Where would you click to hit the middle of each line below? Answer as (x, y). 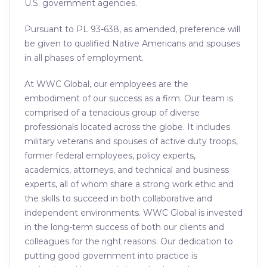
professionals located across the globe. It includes (127, 127)
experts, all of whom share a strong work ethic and (129, 184)
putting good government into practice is (111, 256)
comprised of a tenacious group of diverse (112, 113)
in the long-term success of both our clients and (124, 227)
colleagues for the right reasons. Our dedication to (129, 241)
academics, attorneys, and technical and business (127, 170)
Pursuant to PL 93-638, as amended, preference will (132, 29)
